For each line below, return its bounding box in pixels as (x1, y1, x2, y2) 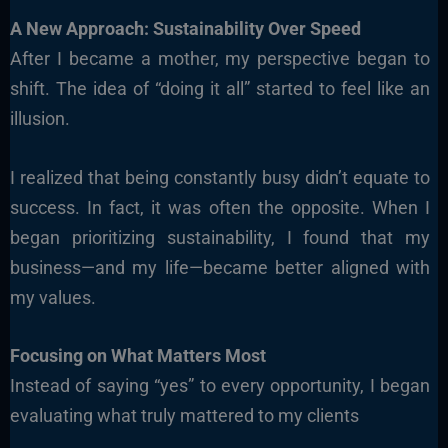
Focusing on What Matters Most (9, 345, 266, 367)
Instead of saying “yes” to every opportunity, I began (9, 375, 431, 397)
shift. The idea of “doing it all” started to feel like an (9, 77, 431, 99)
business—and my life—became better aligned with (9, 256, 431, 278)
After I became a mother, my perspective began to (9, 47, 431, 69)
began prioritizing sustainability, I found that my (9, 226, 431, 248)
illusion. (9, 107, 70, 129)
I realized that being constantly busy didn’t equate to (9, 166, 431, 188)
